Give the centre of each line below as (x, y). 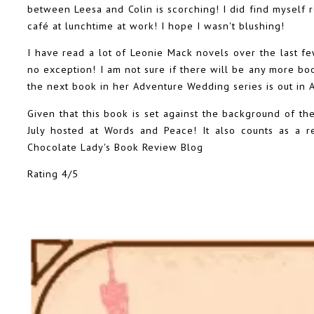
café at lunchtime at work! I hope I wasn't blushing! (156, 25)
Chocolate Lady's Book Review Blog (115, 146)
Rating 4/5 (53, 173)
